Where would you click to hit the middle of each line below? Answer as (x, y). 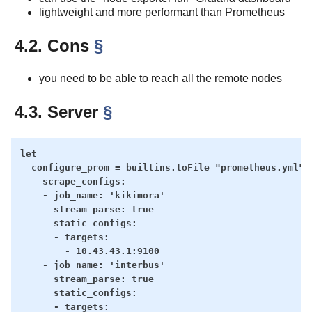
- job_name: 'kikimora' (92, 195)
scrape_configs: (73, 181)
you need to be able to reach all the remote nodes (161, 78)
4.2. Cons (54, 45)
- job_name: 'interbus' (92, 265)
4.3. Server (59, 111)
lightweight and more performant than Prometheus (162, 12)
